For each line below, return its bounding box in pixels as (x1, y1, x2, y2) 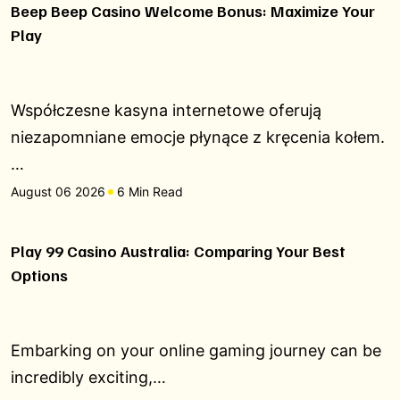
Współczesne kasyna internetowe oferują (11, 101, 321, 120)
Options (11, 265, 68, 285)
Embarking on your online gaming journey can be (11, 341, 381, 360)
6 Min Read (117, 184, 183, 199)
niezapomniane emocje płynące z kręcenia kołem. (11, 128, 385, 146)
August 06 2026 (11, 184, 105, 199)
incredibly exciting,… (11, 368, 166, 387)
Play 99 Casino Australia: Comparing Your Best (11, 241, 346, 261)
